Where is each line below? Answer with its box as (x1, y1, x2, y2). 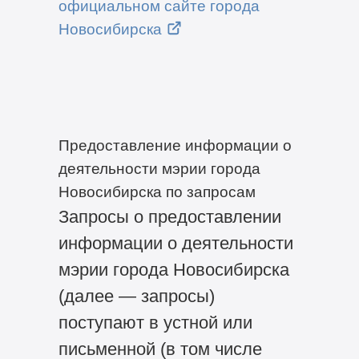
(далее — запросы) (58, 285, 215, 306)
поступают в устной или (58, 312, 252, 333)
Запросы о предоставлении (58, 206, 281, 227)
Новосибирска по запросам (58, 182, 256, 200)
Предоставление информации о (58, 135, 292, 154)
